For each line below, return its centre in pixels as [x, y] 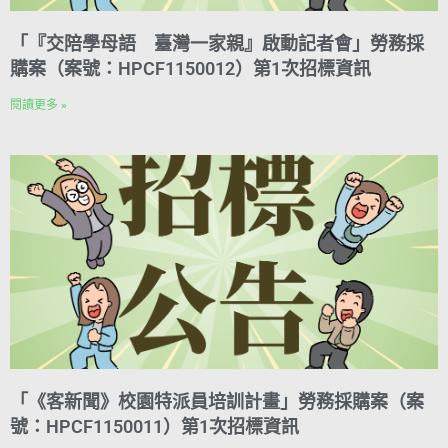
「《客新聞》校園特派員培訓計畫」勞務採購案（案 [217, 401]
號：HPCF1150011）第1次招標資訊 [154, 426]
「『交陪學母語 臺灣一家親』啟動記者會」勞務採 [217, 43]
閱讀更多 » [38, 104]
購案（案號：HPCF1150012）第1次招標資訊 [190, 68]
